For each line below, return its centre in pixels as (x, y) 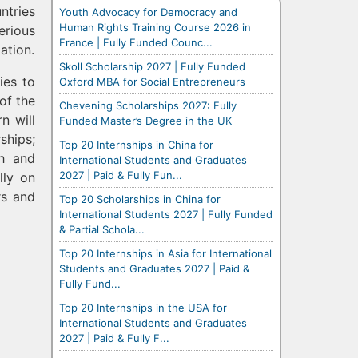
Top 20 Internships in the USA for (143, 307)
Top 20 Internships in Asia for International (165, 253)
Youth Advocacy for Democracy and (148, 12)
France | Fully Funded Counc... (136, 42)
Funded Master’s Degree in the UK (145, 120)
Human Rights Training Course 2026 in (155, 27)
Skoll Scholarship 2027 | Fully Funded (152, 66)
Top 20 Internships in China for (136, 144)
